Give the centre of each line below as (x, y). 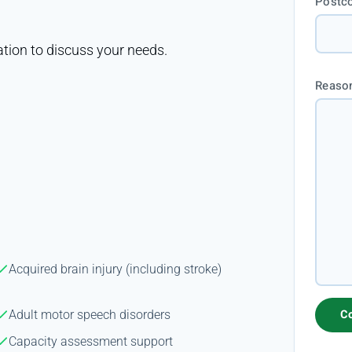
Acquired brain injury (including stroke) (115, 269)
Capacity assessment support (91, 341)
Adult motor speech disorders (90, 314)
